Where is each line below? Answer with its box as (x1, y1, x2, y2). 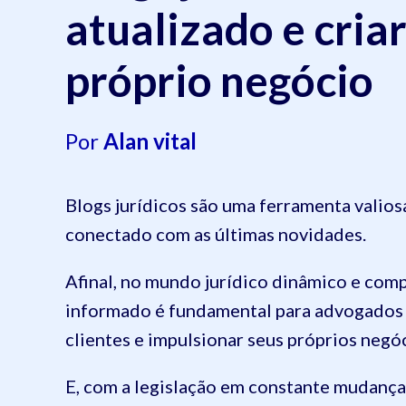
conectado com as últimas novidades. (65, 222, 366, 245)
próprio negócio (65, 53, 373, 106)
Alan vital (103, 127, 197, 154)
